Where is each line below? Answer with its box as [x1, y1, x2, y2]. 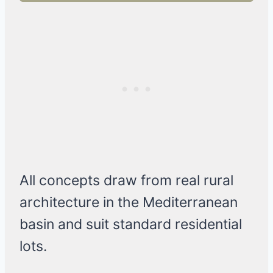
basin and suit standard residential [19, 216, 242, 233]
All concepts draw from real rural [19, 172, 233, 190]
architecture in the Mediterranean [19, 194, 238, 211]
